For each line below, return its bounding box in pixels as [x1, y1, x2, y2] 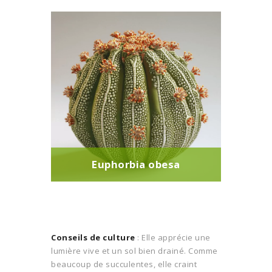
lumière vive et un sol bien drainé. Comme [51, 245, 218, 256]
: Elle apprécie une [135, 231, 211, 243]
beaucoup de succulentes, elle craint [51, 258, 197, 270]
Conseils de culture [51, 231, 135, 243]
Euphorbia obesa [92, 157, 180, 172]
